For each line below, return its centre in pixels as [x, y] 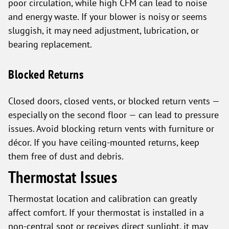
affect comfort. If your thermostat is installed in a [106, 212]
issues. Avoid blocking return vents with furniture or [111, 128]
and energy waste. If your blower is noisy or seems [108, 16]
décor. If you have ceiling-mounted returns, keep [104, 142]
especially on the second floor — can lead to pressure [113, 114]
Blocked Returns [46, 74]
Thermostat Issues [63, 177]
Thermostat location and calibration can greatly [102, 198]
